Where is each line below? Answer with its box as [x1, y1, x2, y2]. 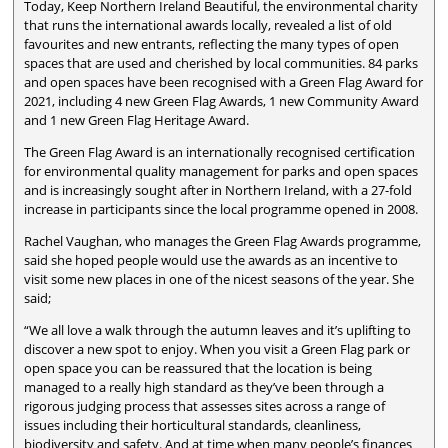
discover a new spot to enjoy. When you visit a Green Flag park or [24, 340, 411, 359]
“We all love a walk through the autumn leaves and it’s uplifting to [24, 321, 412, 340]
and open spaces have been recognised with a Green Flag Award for [24, 72, 424, 91]
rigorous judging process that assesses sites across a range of [24, 397, 386, 416]
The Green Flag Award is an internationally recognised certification [24, 142, 416, 161]
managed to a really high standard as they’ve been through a [24, 378, 385, 397]
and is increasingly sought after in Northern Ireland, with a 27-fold [24, 180, 413, 199]
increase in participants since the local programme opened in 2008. [24, 199, 419, 218]
